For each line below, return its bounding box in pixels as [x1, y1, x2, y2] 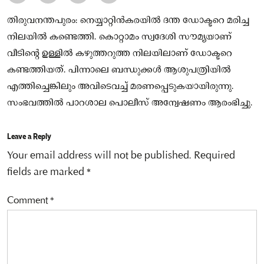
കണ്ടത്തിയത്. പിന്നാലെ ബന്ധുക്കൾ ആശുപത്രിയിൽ [7, 64, 231, 76]
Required [194, 150, 235, 162]
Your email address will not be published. [7, 150, 192, 162]
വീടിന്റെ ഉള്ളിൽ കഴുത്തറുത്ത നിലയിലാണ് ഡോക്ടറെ [7, 47, 232, 60]
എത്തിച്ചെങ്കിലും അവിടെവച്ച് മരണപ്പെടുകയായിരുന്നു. [7, 80, 234, 93]
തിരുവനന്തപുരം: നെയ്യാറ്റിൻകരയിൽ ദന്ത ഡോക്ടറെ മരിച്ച [7, 14, 249, 27]
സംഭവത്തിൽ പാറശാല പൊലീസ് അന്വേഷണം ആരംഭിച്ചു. [7, 97, 253, 109]
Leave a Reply [7, 130, 51, 142]
